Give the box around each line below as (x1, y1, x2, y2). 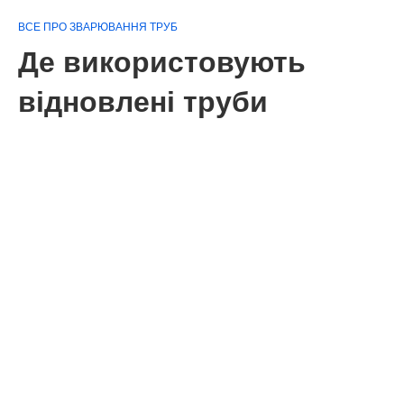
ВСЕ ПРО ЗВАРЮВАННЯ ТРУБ (18, 21, 178, 33)
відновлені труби (18, 86, 268, 118)
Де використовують (18, 46, 306, 78)
